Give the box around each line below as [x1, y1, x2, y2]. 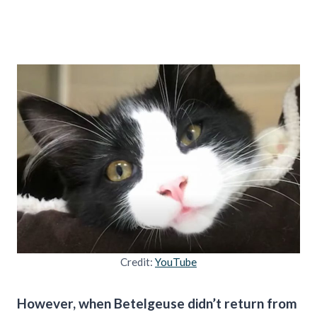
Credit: [120, 255, 155, 268]
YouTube [155, 255, 197, 268]
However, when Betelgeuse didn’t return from [17, 294, 297, 311]
